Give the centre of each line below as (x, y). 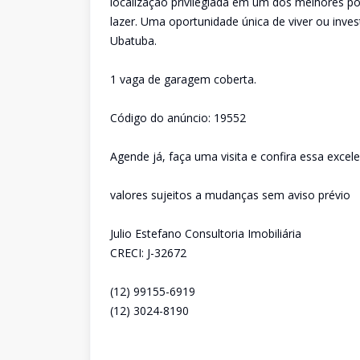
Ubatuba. (133, 41)
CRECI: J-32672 (148, 253)
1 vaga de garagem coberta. (183, 79)
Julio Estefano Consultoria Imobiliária (206, 233)
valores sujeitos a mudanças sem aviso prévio (230, 195)
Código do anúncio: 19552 (178, 118)
